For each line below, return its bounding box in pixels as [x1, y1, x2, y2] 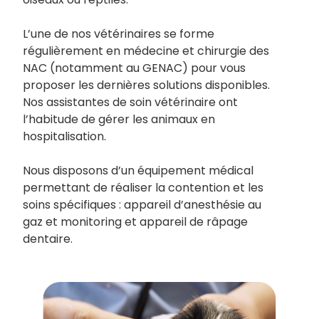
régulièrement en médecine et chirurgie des [23, 43, 269, 59]
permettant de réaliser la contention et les [23, 179, 263, 196]
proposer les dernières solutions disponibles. [23, 77, 270, 93]
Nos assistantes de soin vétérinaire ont [23, 94, 238, 110]
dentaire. [23, 231, 73, 247]
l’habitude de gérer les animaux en [23, 111, 215, 127]
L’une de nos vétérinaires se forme [23, 26, 214, 42]
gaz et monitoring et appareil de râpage [23, 214, 248, 230]
